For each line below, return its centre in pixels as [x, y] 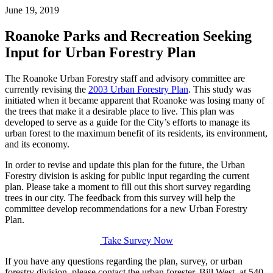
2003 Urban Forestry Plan [138, 89]
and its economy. [37, 144]
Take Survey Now [136, 240]
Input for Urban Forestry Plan [100, 52]
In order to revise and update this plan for [85, 165]
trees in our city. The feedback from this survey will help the [120, 197]
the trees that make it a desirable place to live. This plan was [119, 111]
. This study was [220, 89]
